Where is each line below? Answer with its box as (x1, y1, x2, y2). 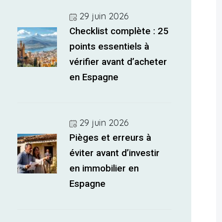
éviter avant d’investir (69, 148, 160, 159)
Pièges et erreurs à (69, 132, 152, 143)
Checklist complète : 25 (69, 26, 169, 37)
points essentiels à (69, 41, 150, 52)
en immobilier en (69, 163, 139, 174)
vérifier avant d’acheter (69, 56, 167, 67)
